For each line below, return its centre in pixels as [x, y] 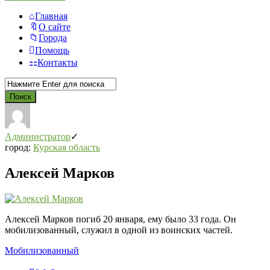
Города [53, 38]
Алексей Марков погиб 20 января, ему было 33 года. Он [121, 219]
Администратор [38, 137]
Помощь [52, 51]
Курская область [67, 148]
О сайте [55, 27]
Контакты [58, 63]
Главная [51, 16]
